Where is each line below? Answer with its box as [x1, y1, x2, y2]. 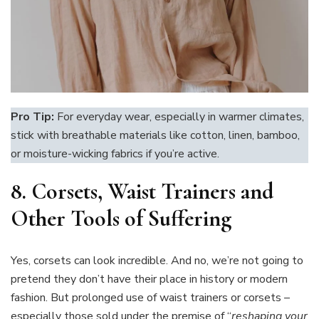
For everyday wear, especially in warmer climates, [54, 109, 304, 125]
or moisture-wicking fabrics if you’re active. [11, 146, 219, 162]
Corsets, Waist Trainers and [31, 177, 273, 206]
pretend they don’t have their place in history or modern [11, 271, 288, 287]
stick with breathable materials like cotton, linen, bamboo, [11, 127, 300, 144]
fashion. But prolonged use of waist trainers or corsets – [11, 289, 290, 305]
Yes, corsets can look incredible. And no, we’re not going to [11, 252, 303, 268]
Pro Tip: [11, 109, 54, 125]
